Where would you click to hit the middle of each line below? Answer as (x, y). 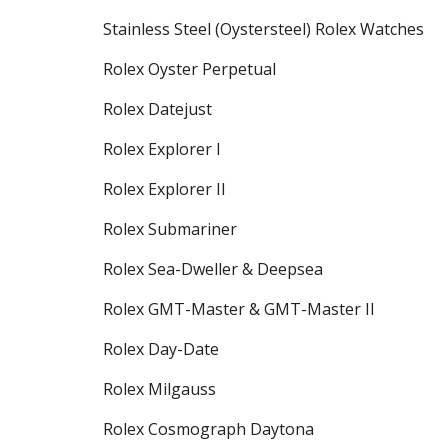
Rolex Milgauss (159, 389)
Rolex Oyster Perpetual (189, 69)
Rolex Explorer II (164, 189)
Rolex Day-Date (160, 349)
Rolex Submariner (169, 229)
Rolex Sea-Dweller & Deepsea (212, 269)
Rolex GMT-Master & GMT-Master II (238, 309)
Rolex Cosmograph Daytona (208, 429)
